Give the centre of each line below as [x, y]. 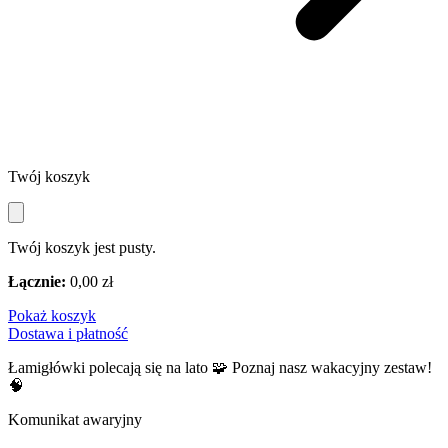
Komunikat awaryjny [75, 419]
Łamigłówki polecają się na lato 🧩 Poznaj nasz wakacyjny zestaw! [220, 367]
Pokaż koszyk [52, 315]
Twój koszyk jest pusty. [82, 247]
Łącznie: [37, 281]
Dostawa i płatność [68, 333]
